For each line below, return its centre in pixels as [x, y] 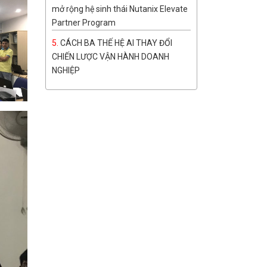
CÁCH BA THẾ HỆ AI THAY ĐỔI [116, 43]
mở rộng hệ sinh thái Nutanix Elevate [120, 9]
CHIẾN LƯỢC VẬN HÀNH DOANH [111, 57]
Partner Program [84, 23]
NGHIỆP [66, 71]
